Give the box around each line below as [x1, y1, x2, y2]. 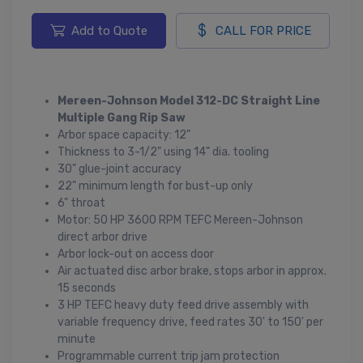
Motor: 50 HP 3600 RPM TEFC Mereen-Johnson [58, 212, 303, 227]
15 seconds [58, 280, 116, 295]
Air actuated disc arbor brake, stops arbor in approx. [58, 263, 327, 278]
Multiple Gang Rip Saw [58, 110, 186, 125]
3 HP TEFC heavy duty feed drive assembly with [58, 297, 309, 312]
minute [58, 331, 96, 346]
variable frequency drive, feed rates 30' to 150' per [58, 314, 323, 329]
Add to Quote [71, 23, 147, 38]
